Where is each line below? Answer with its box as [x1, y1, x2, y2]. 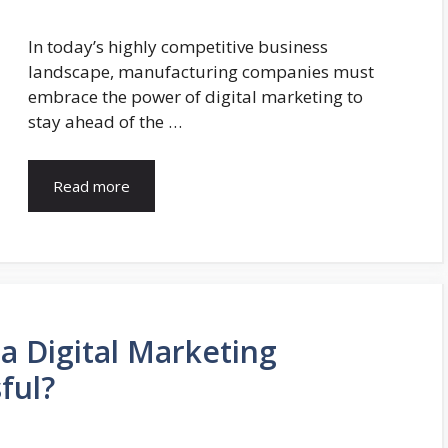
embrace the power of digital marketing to [28, 85, 363, 109]
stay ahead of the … [28, 110, 182, 134]
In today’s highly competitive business [28, 35, 328, 59]
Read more [53, 175, 130, 196]
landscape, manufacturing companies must [28, 60, 374, 84]
